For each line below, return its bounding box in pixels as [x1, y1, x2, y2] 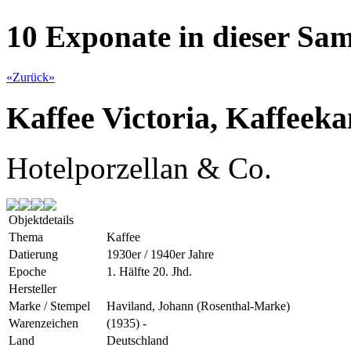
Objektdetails [9, 213, 74, 227]
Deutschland [107, 334, 168, 348]
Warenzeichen [9, 317, 78, 331]
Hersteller [9, 282, 56, 296]
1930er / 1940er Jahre [107, 248, 214, 262]
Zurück [13, 70, 49, 84]
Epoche [9, 265, 46, 279]
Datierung [9, 248, 58, 262]
